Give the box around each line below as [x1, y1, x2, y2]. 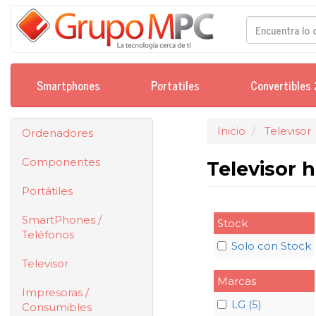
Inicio [217, 124, 245, 138]
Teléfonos [22, 228, 74, 241]
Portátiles [22, 184, 73, 197]
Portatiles [151, 75, 200, 95]
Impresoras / [22, 286, 89, 299]
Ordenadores [22, 126, 93, 140]
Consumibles [22, 300, 92, 314]
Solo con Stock [231, 239, 311, 253]
